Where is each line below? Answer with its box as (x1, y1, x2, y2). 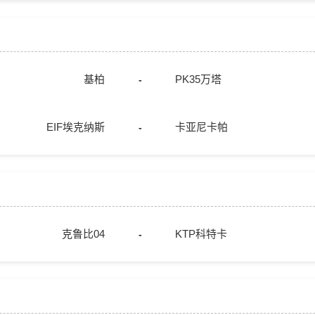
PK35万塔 (175, 73, 221, 85)
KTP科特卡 (175, 228, 227, 240)
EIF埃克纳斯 (46, 121, 105, 133)
